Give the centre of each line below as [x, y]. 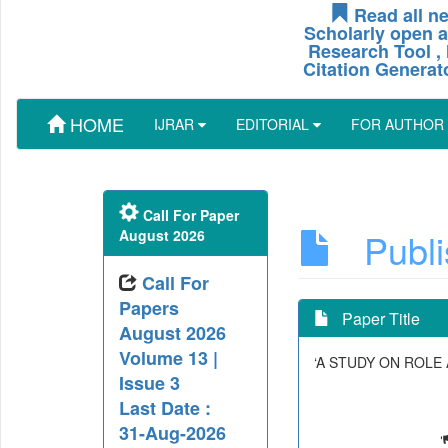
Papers [148, 308]
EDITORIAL [274, 124]
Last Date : [164, 408]
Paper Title [376, 318]
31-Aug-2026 [172, 433]
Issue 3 [149, 383]
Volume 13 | [168, 358]
